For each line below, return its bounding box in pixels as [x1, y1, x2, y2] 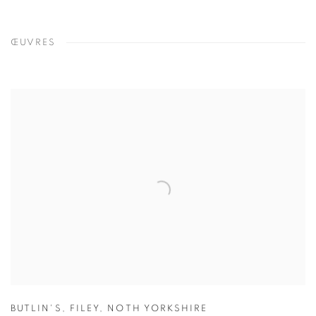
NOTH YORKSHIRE [107, 304, 208, 314]
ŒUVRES [11, 37, 56, 47]
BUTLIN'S [11, 304, 62, 314]
